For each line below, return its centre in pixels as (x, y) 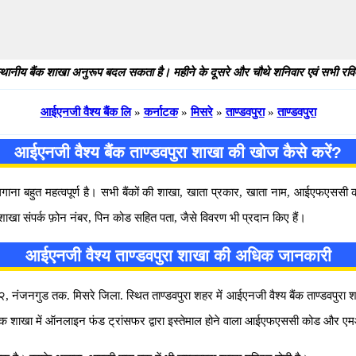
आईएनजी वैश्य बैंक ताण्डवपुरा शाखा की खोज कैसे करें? (178, 152)
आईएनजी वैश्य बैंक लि (85, 112)
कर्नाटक (161, 112)
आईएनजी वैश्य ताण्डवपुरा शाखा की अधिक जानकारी (178, 255)
